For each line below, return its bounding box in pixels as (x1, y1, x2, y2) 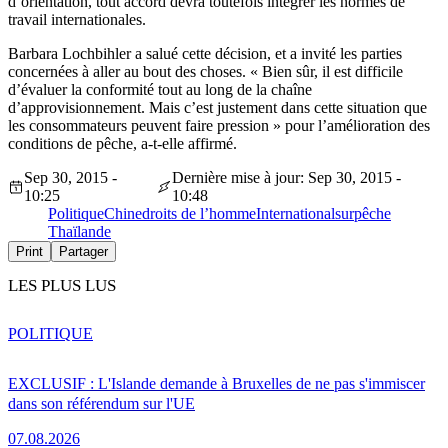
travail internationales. (8, 10, 146, 28)
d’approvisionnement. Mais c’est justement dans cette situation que (8, 98, 427, 116)
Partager (59, 243, 108, 259)
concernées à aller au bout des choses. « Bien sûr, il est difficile (8, 62, 403, 80)
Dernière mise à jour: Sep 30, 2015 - (172, 168, 402, 186)
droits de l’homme (142, 204, 256, 222)
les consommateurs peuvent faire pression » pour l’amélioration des (8, 116, 430, 134)
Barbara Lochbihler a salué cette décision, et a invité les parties (8, 44, 402, 62)
